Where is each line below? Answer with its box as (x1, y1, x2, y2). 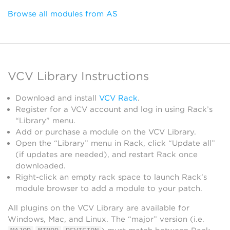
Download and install (15, 93, 99, 103)
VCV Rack (99, 93, 138, 103)
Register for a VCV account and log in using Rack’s (15, 105, 213, 114)
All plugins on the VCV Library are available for (8, 203, 189, 213)
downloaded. (15, 161, 66, 170)
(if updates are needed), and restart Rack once (15, 150, 198, 159)
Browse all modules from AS (8, 9, 118, 18)
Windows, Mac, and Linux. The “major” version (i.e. (8, 215, 204, 224)
